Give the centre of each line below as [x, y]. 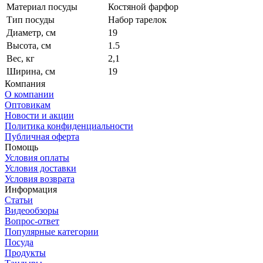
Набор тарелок [137, 19]
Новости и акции [39, 115]
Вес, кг [21, 58]
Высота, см [29, 45]
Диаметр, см [31, 32]
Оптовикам [28, 104]
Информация [31, 189]
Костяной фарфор [143, 6]
